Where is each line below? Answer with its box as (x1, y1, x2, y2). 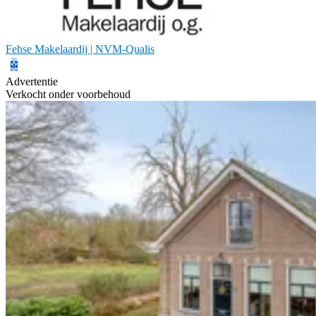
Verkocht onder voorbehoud (6, 88, 130, 101)
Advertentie (6, 75, 58, 88)
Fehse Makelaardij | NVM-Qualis (6, 43, 154, 56)
